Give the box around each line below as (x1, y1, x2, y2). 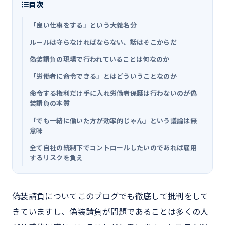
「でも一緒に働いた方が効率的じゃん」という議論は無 (30, 117, 197, 125)
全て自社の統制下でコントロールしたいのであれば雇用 (30, 144, 197, 152)
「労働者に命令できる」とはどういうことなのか (30, 72, 177, 80)
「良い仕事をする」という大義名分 (30, 21, 137, 29)
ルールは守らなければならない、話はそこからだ (30, 38, 177, 46)
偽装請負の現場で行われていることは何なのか (30, 55, 170, 63)
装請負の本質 (30, 99, 70, 107)
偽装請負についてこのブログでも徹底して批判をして (12, 191, 209, 201)
